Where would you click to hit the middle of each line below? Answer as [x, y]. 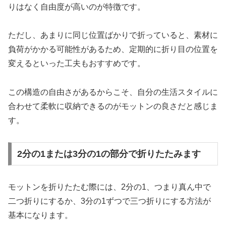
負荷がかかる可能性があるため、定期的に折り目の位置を [113, 49]
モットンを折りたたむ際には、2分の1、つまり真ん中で [109, 187]
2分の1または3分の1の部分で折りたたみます [109, 154]
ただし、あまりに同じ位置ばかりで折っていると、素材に [113, 35]
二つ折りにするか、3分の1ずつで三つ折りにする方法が [109, 201]
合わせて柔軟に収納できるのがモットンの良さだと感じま [113, 106]
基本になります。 [40, 215]
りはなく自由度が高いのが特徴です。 [77, 7]
